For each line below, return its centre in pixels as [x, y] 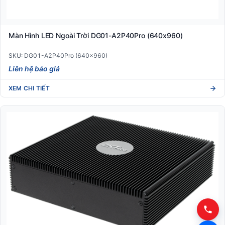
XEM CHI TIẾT [29, 88]
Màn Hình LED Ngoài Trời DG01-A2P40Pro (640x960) [96, 35]
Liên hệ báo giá [34, 69]
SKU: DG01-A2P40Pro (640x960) [58, 56]
